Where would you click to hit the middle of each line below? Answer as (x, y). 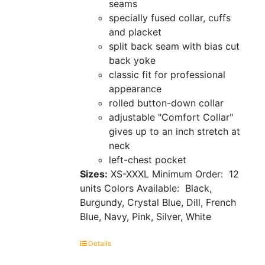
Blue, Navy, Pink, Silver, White (145, 216)
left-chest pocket (147, 159)
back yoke (132, 60)
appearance (135, 88)
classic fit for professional (167, 74)
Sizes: (93, 174)
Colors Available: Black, (158, 188)
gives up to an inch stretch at (174, 131)
